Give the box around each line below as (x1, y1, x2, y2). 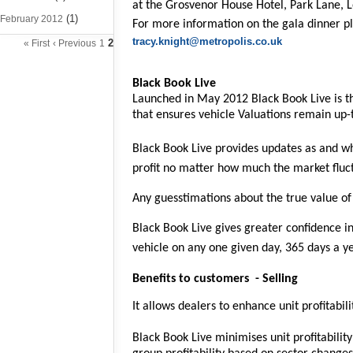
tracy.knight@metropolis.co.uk (132, 35, 282, 48)
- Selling (255, 272, 298, 285)
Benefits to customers (132, 272, 249, 285)
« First (24, 38, 50, 49)
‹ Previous (53, 38, 96, 49)
